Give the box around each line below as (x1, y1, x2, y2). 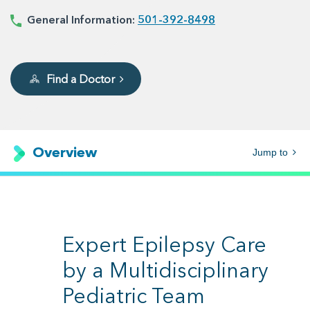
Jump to (253, 147, 291, 158)
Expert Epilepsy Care (62, 232, 266, 258)
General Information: (21, 12, 138, 26)
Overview (29, 143, 97, 161)
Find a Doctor (46, 72, 115, 86)
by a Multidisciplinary (62, 257, 268, 284)
